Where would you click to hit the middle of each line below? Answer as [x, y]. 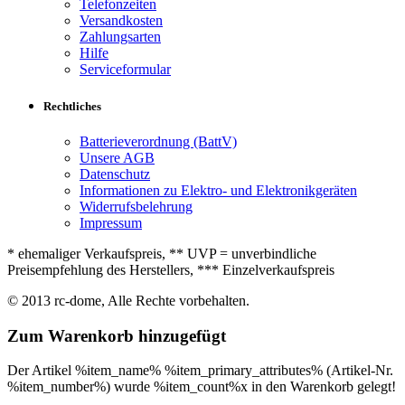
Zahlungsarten [120, 36]
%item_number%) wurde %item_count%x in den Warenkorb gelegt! [202, 387]
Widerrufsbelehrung [136, 206]
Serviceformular [125, 69]
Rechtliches [72, 106]
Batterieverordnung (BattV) [158, 141]
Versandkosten [121, 20]
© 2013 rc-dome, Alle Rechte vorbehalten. [128, 300]
